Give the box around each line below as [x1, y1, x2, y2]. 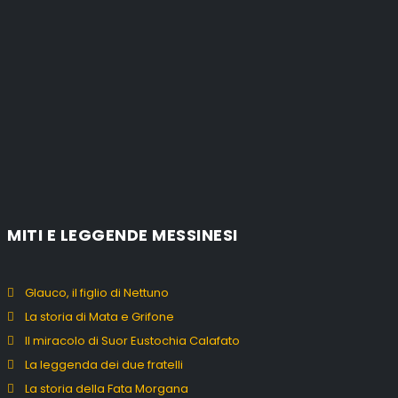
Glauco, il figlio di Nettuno [25, 283, 169, 301]
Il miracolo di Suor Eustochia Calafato [25, 331, 240, 349]
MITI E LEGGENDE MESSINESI [7, 223, 238, 246]
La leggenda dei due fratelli [25, 355, 183, 373]
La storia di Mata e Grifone [25, 307, 174, 325]
